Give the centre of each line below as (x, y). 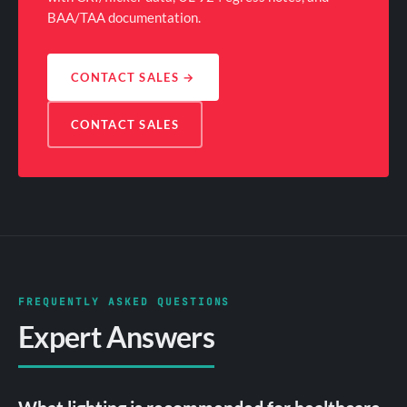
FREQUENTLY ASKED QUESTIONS (124, 301)
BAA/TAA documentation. (124, 17)
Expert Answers (117, 336)
